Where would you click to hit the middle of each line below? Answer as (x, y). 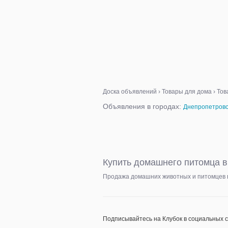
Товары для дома (187, 92)
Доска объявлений (130, 92)
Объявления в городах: (143, 106)
